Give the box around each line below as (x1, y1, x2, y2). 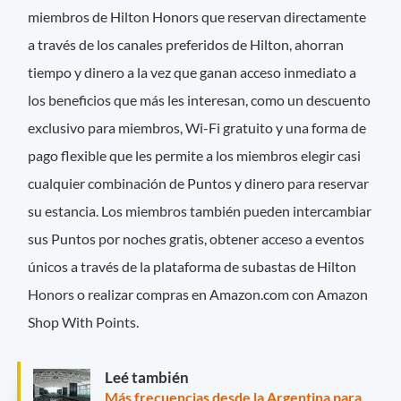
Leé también (105, 367, 189, 387)
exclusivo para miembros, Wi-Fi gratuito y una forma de (28, 118, 367, 136)
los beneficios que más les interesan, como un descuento (28, 90, 371, 108)
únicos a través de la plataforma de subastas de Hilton (28, 257, 357, 275)
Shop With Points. (28, 312, 140, 330)
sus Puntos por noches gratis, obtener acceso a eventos (28, 229, 365, 247)
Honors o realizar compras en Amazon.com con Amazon (28, 285, 369, 303)
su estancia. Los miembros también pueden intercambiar (28, 201, 372, 219)
